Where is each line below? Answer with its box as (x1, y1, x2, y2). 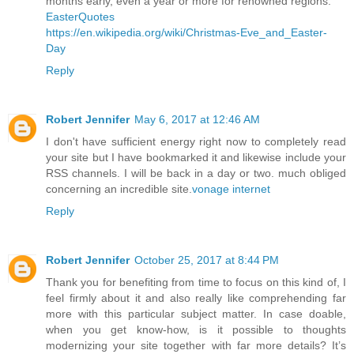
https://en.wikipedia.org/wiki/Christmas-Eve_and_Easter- (46, 26, 327, 40)
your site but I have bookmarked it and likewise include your (46, 151, 346, 164)
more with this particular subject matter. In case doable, (46, 307, 346, 321)
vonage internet (192, 183, 270, 196)
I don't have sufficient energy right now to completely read (46, 135, 346, 149)
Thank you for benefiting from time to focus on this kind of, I (46, 276, 346, 289)
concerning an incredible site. (46, 183, 192, 196)
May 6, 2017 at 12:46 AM (134, 113, 260, 126)
